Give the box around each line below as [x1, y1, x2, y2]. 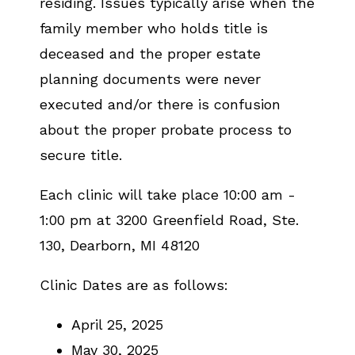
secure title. [40, 147, 122, 163]
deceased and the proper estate [40, 45, 261, 62]
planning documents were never [40, 71, 261, 87]
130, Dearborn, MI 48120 [40, 237, 200, 254]
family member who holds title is [40, 20, 268, 36]
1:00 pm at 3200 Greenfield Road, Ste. [40, 212, 299, 228]
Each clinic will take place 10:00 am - [40, 186, 296, 203]
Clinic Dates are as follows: [40, 277, 228, 293]
